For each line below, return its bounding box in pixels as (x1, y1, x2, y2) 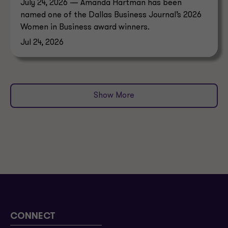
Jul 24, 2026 (20, 39, 64, 47)
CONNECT (10, 212, 55, 221)
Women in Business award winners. (20, 23, 150, 32)
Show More (94, 92, 134, 100)
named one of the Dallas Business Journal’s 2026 (20, 11, 202, 19)
